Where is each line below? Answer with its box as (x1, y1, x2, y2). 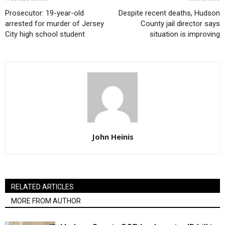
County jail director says (141, 19, 220, 28)
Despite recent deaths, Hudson (119, 8, 220, 18)
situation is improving (150, 29, 220, 39)
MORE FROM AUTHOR (11, 196, 81, 205)
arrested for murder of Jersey (5, 19, 104, 28)
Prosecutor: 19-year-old (5, 8, 84, 18)
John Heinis (91, 131, 134, 142)
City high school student (5, 29, 85, 39)
